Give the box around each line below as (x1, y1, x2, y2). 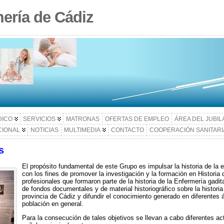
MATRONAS (65, 115, 99, 122)
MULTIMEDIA (63, 126, 100, 133)
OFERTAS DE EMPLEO (104, 115, 169, 122)
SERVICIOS (22, 115, 55, 122)
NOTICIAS (30, 126, 58, 133)
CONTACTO (110, 126, 144, 133)
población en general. (21, 199, 85, 207)
